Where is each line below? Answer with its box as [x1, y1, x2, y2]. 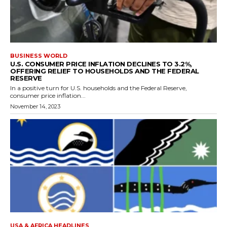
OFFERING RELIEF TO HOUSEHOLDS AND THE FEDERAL [10, 67, 199, 75]
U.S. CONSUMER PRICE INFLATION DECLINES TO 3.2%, [10, 60, 192, 68]
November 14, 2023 [10, 103, 60, 110]
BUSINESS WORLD [10, 52, 67, 60]
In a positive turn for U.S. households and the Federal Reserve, [10, 84, 187, 92]
